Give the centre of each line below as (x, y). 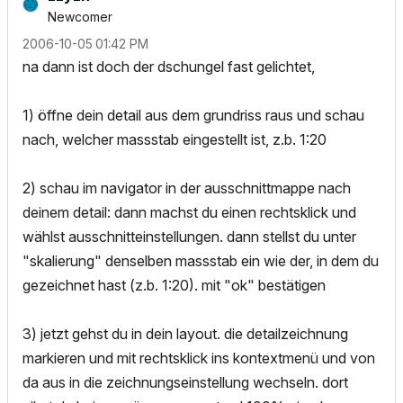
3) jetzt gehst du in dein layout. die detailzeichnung (185, 334)
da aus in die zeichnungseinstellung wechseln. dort (185, 382)
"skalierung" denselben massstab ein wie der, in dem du (201, 261)
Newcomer (80, 17)
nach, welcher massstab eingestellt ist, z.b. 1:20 (175, 139)
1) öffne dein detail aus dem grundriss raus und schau (193, 115)
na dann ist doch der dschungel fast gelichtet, (169, 67)
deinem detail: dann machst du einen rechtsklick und (189, 212)
